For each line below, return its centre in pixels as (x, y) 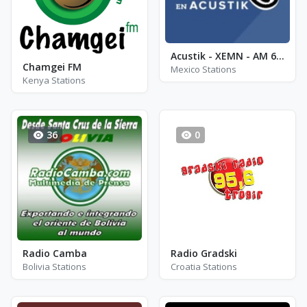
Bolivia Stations (54, 267)
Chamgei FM (52, 67)
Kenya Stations (54, 80)
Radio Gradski (204, 253)
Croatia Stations (204, 267)
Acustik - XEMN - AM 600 (280, 56)
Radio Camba (55, 253)
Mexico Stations (204, 70)
